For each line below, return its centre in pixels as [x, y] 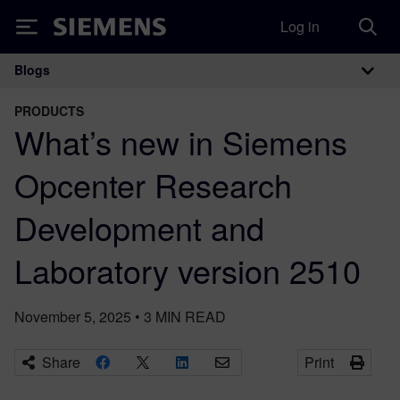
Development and [139, 227]
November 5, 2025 [73, 317]
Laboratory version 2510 [187, 270]
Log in [300, 26]
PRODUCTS [49, 111]
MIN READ [191, 317]
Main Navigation [124, 89]
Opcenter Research [153, 184]
